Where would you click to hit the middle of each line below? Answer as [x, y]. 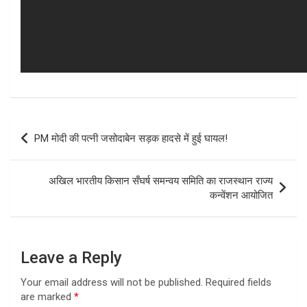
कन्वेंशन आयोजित [241, 196]
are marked [47, 297]
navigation [50, 150]
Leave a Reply [71, 258]
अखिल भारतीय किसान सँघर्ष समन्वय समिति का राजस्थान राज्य [161, 181]
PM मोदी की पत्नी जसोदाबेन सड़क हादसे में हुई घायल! [131, 139]
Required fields [238, 283]
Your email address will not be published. [112, 283]
